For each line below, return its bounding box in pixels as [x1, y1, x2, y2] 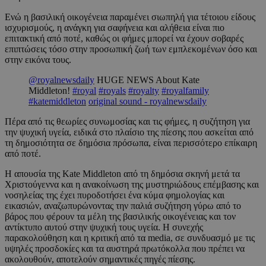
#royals [99, 85, 126, 96]
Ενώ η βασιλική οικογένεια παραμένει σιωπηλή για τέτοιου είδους [5, 12, 255, 23]
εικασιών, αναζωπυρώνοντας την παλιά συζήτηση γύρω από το [5, 201, 241, 211]
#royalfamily [161, 85, 209, 96]
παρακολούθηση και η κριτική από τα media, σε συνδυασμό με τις [5, 233, 255, 243]
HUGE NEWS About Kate [94, 75, 199, 85]
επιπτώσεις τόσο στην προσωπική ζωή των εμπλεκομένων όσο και [5, 44, 257, 55]
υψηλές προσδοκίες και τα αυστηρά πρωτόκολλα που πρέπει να [5, 243, 245, 254]
